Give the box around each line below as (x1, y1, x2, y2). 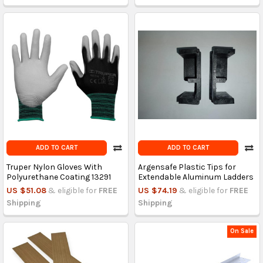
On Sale (230, 227, 254, 235)
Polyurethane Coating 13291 (6, 171, 111, 182)
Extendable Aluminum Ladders (137, 171, 254, 182)
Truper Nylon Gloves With (6, 161, 102, 172)
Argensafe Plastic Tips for (137, 161, 236, 172)
